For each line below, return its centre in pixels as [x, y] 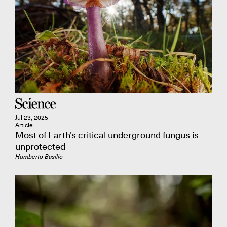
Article [24, 125]
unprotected [40, 147]
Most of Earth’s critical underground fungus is [107, 135]
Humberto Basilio [39, 156]
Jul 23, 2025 [32, 118]
